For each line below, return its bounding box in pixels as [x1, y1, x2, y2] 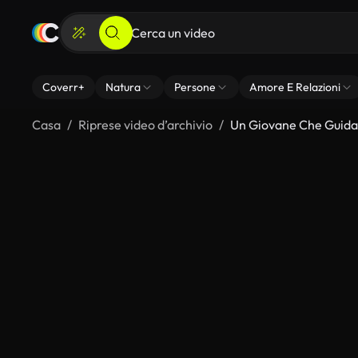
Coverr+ [42, 80, 85, 94]
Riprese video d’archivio [78, 117, 213, 133]
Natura [105, 80, 141, 94]
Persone [174, 80, 216, 94]
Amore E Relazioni [249, 80, 340, 94]
